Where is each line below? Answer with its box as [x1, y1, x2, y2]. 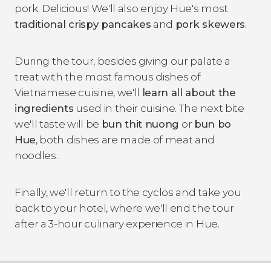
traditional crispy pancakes [15, 18, 151, 30]
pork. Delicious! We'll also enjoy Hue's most [15, 2, 228, 15]
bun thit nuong [101, 117, 180, 130]
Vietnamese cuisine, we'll [15, 86, 142, 99]
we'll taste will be [15, 117, 102, 130]
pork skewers [175, 18, 245, 30]
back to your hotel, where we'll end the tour [15, 201, 234, 214]
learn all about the [142, 86, 236, 99]
